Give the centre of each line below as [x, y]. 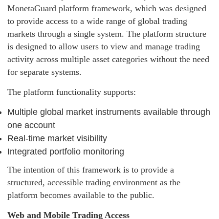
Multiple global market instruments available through [109, 112]
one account [31, 125]
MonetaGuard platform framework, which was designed [107, 9]
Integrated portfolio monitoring [66, 152]
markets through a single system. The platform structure [107, 34]
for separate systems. [44, 72]
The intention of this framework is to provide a [91, 170]
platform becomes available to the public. [81, 195]
